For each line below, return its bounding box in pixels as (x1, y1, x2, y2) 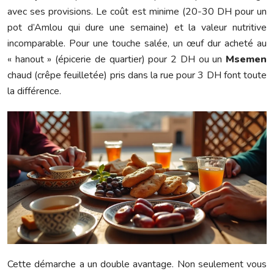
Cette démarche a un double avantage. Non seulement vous (7, 257, 267, 272)
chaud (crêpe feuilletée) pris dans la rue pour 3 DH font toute (7, 68, 267, 83)
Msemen (226, 53, 267, 67)
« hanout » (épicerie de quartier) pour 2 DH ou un (7, 53, 226, 67)
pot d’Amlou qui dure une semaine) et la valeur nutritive (7, 21, 267, 35)
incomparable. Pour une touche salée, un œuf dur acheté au (7, 37, 267, 51)
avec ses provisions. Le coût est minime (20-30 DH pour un (7, 5, 267, 19)
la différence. (7, 84, 61, 98)
